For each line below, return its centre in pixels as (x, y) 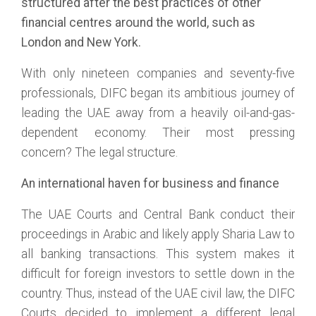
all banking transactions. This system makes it (158, 254)
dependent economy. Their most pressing (158, 133)
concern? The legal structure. (99, 152)
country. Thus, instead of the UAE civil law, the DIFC (158, 293)
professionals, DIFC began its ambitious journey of (158, 93)
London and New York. (81, 42)
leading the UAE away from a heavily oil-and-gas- (158, 113)
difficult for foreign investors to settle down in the (158, 274)
